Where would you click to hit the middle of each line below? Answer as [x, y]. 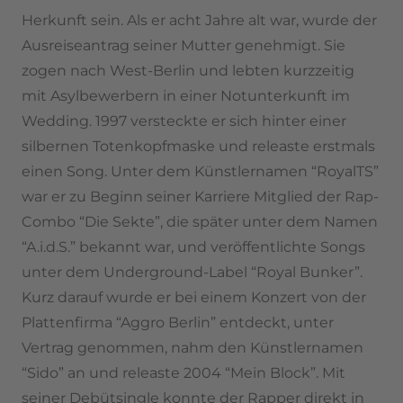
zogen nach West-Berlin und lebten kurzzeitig [188, 70]
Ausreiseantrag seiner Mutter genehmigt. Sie [184, 45]
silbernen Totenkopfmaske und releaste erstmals [198, 146]
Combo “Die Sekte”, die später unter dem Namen [200, 221]
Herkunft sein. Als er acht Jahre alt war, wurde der [199, 20]
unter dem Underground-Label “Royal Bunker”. [192, 272]
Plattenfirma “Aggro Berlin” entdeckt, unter [178, 322]
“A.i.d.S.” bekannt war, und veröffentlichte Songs [193, 246]
